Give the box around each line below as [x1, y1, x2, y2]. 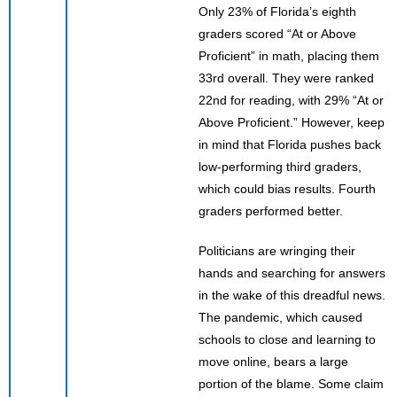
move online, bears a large [198, 354, 348, 369]
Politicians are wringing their [198, 243, 355, 258]
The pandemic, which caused [198, 309, 362, 324]
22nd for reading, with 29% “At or [198, 92, 384, 107]
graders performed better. [198, 203, 343, 218]
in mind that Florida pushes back [198, 136, 381, 152]
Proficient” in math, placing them [198, 48, 379, 63]
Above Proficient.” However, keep [198, 114, 385, 129]
